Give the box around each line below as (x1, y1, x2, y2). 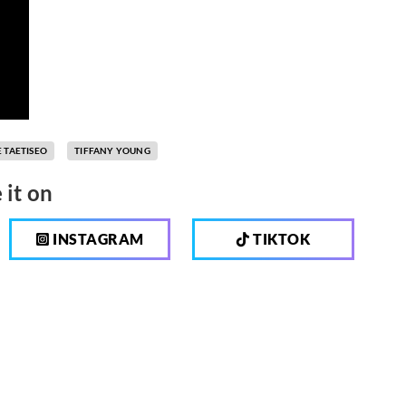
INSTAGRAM (49, 229, 144, 247)
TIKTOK (249, 229, 311, 247)
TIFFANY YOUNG (74, 144, 150, 156)
